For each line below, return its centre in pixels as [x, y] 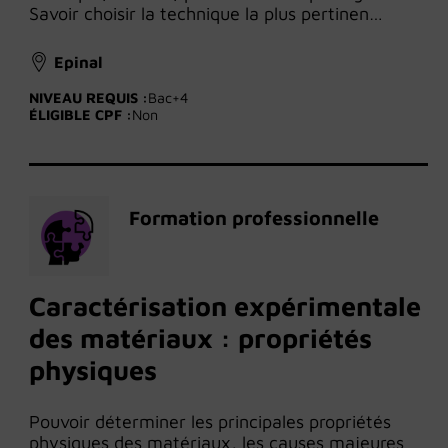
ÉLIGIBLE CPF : [80, 115]
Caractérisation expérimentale [225, 306]
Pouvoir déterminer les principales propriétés [210, 422]
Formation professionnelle [254, 218]
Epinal [78, 62]
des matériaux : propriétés [200, 338]
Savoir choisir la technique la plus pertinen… [206, 14]
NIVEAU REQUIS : [88, 98]
